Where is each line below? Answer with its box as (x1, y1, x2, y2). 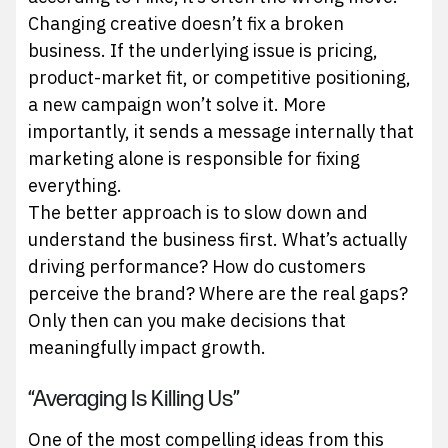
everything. (28, 173, 123, 197)
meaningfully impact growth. (28, 335, 267, 359)
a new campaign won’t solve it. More (28, 92, 327, 116)
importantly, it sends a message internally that (28, 119, 415, 143)
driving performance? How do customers (28, 254, 367, 278)
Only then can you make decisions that (28, 308, 347, 332)
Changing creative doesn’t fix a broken (28, 11, 345, 35)
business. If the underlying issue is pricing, (28, 38, 379, 62)
